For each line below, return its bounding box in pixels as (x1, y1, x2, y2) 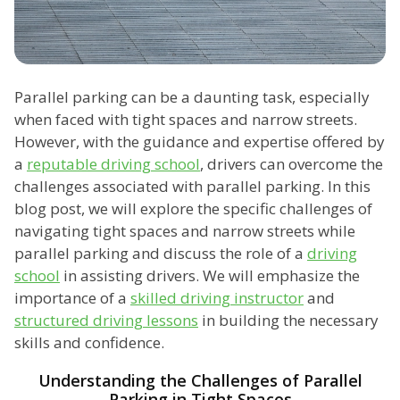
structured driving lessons (14, 310, 198, 331)
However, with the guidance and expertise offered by (14, 131, 385, 153)
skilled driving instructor (130, 287, 304, 309)
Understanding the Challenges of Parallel (37, 370, 362, 392)
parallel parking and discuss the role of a (14, 243, 307, 264)
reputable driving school (27, 154, 200, 175)
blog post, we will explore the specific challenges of (14, 198, 372, 220)
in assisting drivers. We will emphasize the (60, 265, 360, 287)
